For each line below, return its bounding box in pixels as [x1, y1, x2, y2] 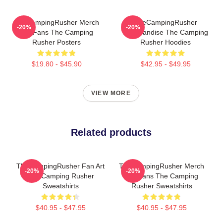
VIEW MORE [91, 90, 131, 97]
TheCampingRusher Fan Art [16, 162, 105, 170]
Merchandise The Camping [123, 28, 208, 36]
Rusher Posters [32, 38, 81, 46]
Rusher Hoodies [140, 38, 191, 46]
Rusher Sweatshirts [131, 182, 192, 190]
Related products [70, 127, 152, 138]
